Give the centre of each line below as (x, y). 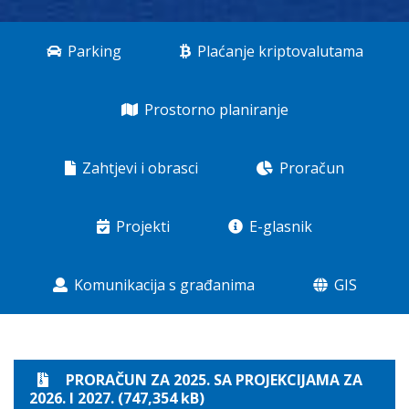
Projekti (141, 226)
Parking (92, 51)
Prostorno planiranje (214, 110)
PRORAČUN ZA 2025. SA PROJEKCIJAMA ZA (214, 380)
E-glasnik (279, 226)
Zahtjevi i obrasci (138, 168)
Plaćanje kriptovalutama (278, 51)
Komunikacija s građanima (162, 285)
